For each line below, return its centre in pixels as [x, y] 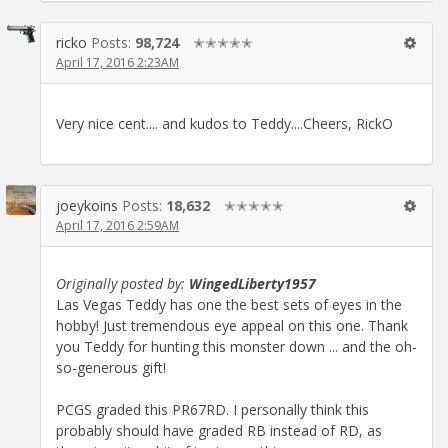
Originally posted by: [122, 283]
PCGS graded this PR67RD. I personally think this [212, 409]
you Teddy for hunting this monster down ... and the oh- [236, 346]
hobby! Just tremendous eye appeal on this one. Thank [232, 325]
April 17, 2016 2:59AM [117, 226]
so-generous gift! [111, 367]
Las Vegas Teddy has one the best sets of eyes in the [229, 304]
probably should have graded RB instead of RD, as [219, 430]
